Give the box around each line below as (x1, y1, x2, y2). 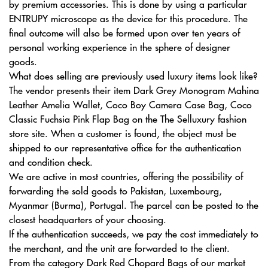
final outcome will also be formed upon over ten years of (9, 26, 240, 39)
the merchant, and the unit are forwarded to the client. (9, 241, 230, 254)
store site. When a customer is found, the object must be (9, 126, 236, 139)
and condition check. (9, 155, 93, 168)
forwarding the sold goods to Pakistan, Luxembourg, (9, 184, 222, 197)
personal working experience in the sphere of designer (9, 40, 230, 53)
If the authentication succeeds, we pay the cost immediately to (9, 227, 258, 240)
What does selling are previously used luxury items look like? (9, 69, 257, 82)
